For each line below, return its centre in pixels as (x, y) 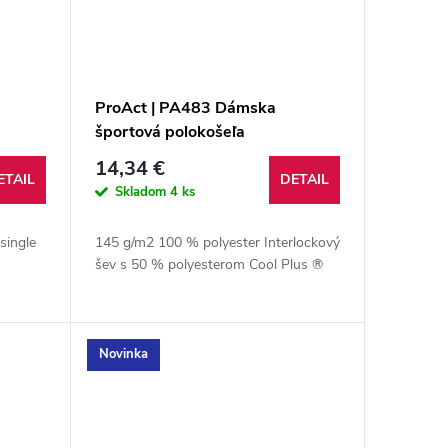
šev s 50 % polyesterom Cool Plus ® (208, 264)
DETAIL (304, 179)
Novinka (123, 354)
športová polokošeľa (169, 131)
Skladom (142, 191)
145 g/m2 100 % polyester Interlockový (217, 242)
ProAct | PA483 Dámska (185, 107)
